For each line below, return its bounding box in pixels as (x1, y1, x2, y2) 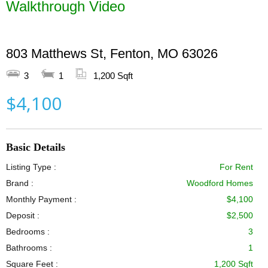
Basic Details (6, 141, 65, 153)
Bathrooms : (6, 243, 52, 252)
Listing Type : (6, 162, 56, 172)
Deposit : (6, 211, 39, 220)
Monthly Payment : (6, 194, 77, 204)
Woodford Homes (187, 178, 253, 188)
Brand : (6, 178, 33, 188)
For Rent (220, 162, 253, 172)
